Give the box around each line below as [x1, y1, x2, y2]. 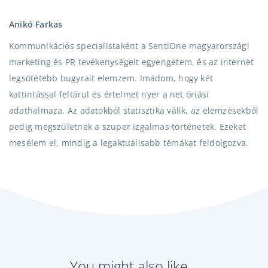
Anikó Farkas [9, 19, 63, 30]
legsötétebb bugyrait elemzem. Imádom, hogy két [9, 72, 214, 84]
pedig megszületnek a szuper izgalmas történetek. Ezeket [9, 121, 246, 132]
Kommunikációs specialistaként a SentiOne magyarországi [9, 40, 249, 51]
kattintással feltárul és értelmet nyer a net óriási [9, 89, 209, 100]
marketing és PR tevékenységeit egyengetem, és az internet [9, 56, 254, 68]
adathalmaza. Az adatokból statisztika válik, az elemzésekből [9, 105, 259, 116]
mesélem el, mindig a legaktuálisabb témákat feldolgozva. [9, 137, 249, 148]
